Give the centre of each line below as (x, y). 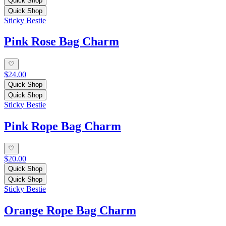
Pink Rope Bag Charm (63, 126)
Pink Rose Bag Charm (62, 42)
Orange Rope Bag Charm (70, 210)
